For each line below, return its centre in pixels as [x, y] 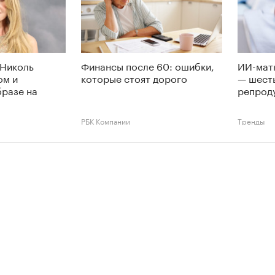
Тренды [251, 120]
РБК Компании [106, 120]
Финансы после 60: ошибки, [148, 65]
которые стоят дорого [134, 77]
